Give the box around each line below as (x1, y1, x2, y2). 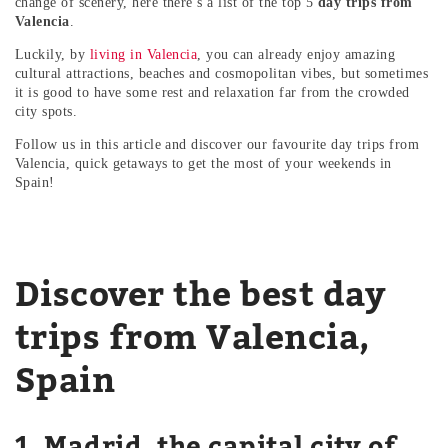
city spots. (15, 103, 78, 119)
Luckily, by (15, 46, 90, 62)
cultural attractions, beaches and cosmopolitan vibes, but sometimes (15, 65, 429, 81)
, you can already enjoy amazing (197, 46, 396, 62)
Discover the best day (15, 272, 386, 314)
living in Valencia (89, 46, 198, 62)
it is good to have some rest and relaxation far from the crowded (15, 84, 410, 100)
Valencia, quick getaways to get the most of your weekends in (15, 155, 392, 171)
